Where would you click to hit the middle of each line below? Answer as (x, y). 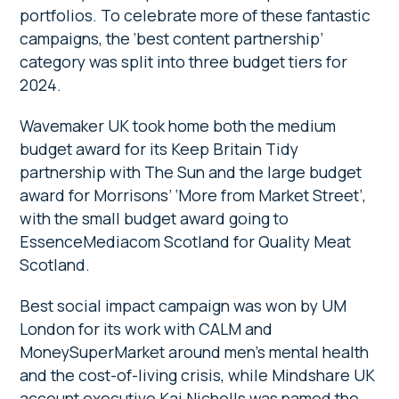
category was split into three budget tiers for (184, 61)
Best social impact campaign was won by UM (183, 305)
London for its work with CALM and (147, 328)
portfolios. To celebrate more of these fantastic (195, 15)
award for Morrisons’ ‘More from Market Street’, (193, 195)
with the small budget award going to (155, 218)
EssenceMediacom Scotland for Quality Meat (186, 241)
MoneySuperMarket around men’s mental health (195, 351)
